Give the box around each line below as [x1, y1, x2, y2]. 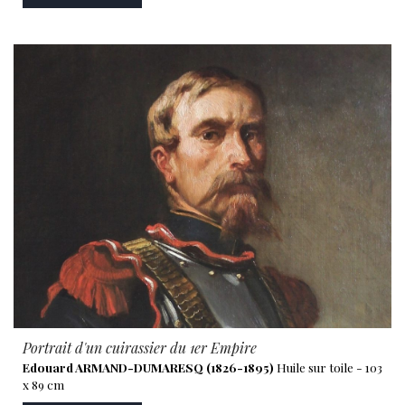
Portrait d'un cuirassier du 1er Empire [23, 337, 257, 357]
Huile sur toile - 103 [274, 358, 382, 375]
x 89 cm [23, 375, 64, 392]
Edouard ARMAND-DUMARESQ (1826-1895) [23, 358, 274, 375]
